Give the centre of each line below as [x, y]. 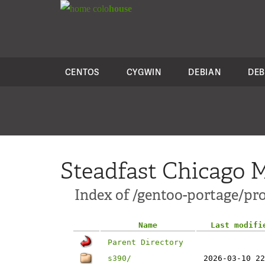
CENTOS [82, 72]
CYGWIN [144, 72]
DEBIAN [205, 72]
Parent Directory [146, 242]
